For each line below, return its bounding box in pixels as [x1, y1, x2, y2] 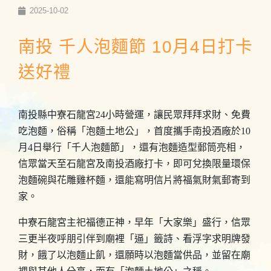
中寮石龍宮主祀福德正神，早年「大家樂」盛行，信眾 [18, 217, 250, 227]
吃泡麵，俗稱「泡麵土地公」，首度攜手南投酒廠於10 [18, 126, 250, 136]
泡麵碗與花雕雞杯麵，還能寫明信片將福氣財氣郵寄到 [18, 175, 250, 185]
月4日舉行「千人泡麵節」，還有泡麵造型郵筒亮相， [18, 142, 246, 152]
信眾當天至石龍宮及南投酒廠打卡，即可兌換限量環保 [18, 158, 250, 169]
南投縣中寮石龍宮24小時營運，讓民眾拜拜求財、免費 [18, 109, 250, 120]
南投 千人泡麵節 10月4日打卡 [18, 38, 253, 56]
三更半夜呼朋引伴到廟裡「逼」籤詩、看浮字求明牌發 [18, 233, 250, 244]
